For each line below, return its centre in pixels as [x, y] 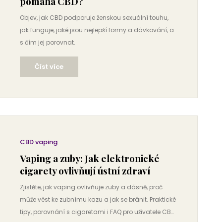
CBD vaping [39, 142]
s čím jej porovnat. [48, 42]
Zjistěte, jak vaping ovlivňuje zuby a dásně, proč [91, 187]
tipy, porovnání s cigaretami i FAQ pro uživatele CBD [97, 212]
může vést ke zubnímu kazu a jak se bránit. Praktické [98, 199]
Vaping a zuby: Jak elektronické [90, 158]
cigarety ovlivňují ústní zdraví [85, 170]
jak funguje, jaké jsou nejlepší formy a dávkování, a [97, 30]
